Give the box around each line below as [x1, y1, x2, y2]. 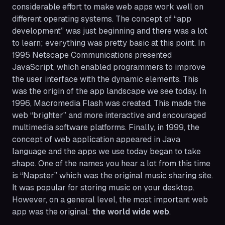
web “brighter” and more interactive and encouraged [12, 110, 206, 121]
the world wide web [92, 206, 169, 217]
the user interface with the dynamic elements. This [12, 74, 198, 85]
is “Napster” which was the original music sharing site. [12, 170, 213, 181]
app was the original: [12, 206, 92, 217]
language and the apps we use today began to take [12, 146, 201, 157]
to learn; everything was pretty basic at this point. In [12, 38, 205, 49]
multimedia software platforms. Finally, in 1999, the [12, 122, 199, 133]
